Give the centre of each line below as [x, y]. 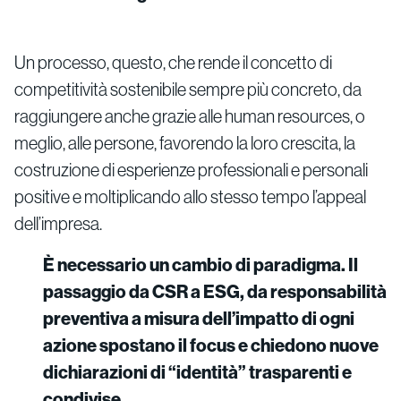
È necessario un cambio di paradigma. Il [200, 264]
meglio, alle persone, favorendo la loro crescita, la [185, 142]
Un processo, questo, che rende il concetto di [173, 62]
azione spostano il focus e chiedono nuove [211, 345]
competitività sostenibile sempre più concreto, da [188, 89]
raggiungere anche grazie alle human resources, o [190, 115]
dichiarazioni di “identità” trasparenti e [197, 371]
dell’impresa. [58, 223]
